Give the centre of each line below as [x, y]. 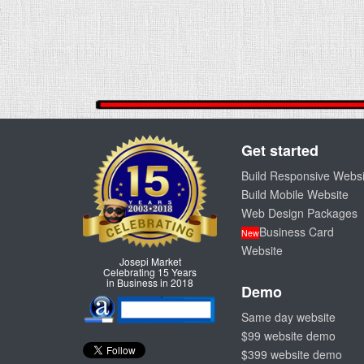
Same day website [288, 317]
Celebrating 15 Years [150, 272]
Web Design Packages [299, 213]
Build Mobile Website [295, 194]
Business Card [297, 232]
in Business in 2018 [150, 283]
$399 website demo [292, 354]
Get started [280, 150]
